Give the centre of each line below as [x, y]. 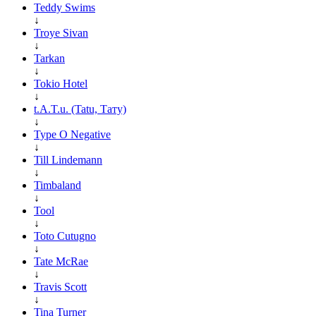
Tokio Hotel [61, 83]
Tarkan [49, 58]
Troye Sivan [61, 32]
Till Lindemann [68, 159]
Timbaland [57, 185]
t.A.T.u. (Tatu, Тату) [80, 109]
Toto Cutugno [65, 236]
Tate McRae [61, 261]
